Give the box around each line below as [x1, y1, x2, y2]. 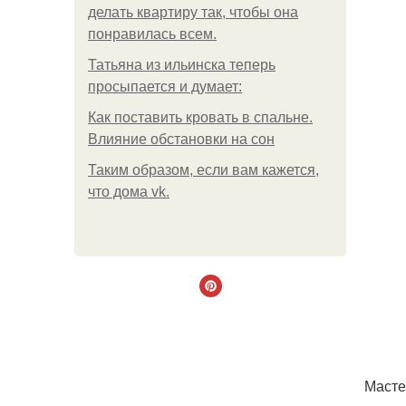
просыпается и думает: [88, 79, 242, 94]
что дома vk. [88, 184, 169, 199]
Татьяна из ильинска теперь [88, 57, 275, 72]
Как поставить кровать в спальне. [88, 110, 313, 125]
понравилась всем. [88, 26, 217, 42]
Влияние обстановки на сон [88, 131, 275, 147]
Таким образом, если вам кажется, [88, 162, 319, 178]
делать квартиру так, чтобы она [88, 5, 298, 20]
